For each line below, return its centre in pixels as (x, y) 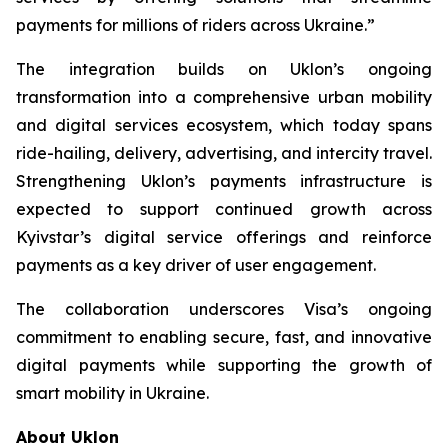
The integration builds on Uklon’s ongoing (224, 69)
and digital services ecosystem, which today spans (224, 125)
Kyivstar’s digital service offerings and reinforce (224, 237)
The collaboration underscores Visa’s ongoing (224, 309)
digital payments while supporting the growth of (224, 365)
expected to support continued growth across (224, 209)
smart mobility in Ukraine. (112, 393)
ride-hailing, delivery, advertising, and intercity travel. (224, 153)
